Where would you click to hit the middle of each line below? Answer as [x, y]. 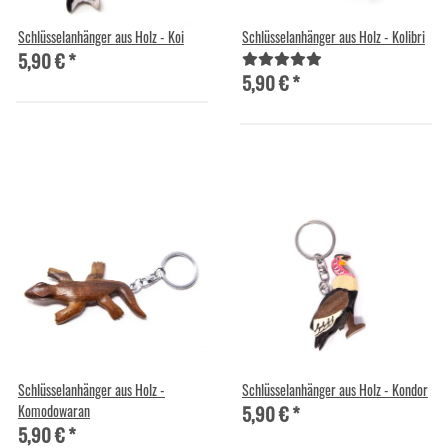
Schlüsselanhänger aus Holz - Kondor [335, 389]
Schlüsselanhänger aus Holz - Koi [101, 36]
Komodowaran [54, 410]
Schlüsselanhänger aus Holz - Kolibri [333, 36]
